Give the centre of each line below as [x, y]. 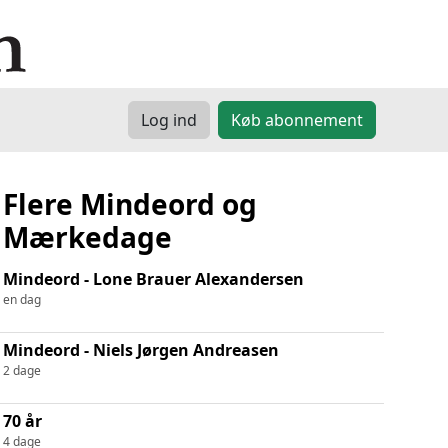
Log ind [169, 119]
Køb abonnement [297, 119]
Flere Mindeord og [129, 203]
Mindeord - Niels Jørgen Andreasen [140, 349]
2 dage [21, 370]
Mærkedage [87, 236]
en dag [21, 299]
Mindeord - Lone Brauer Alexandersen [153, 278]
